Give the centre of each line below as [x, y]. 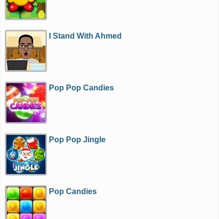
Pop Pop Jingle [77, 140]
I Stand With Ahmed [86, 36]
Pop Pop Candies [82, 88]
